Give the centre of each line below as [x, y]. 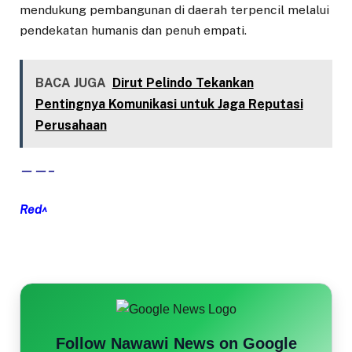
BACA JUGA [70, 82]
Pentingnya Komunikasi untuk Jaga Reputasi [169, 104]
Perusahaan [71, 125]
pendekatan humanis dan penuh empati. [133, 30]
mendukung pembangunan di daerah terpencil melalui [174, 9]
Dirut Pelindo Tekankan [183, 82]
